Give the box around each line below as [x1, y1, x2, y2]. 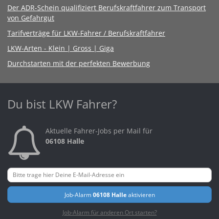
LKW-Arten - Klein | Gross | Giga [7, 43, 114, 53]
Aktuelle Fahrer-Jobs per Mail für [45, 126, 153, 135]
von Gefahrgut [7, 13, 54, 22]
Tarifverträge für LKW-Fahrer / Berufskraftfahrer [7, 28, 165, 38]
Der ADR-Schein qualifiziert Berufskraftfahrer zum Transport [7, 2, 206, 12]
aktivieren [126, 190, 155, 198]
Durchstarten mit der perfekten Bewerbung [7, 58, 150, 68]
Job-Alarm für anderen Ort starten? [62, 208, 157, 216]
